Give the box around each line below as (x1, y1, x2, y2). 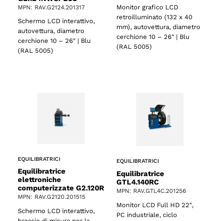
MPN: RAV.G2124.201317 (18, 3, 85, 11)
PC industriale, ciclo (116, 211, 177, 219)
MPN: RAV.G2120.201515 (18, 193, 85, 201)
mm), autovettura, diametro (116, 23, 200, 31)
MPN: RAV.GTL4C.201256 (116, 187, 186, 194)
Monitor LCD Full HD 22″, (116, 201, 193, 209)
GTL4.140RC (116, 177, 159, 186)
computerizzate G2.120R (18, 184, 104, 193)
